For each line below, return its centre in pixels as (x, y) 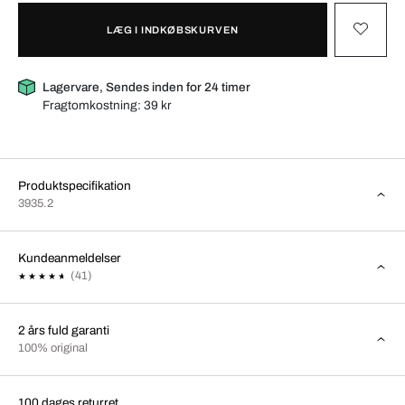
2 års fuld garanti (64, 330)
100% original (53, 348)
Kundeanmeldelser (70, 258)
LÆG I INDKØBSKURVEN (173, 29)
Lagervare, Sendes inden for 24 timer (147, 87)
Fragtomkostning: (94, 105)
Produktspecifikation (75, 185)
